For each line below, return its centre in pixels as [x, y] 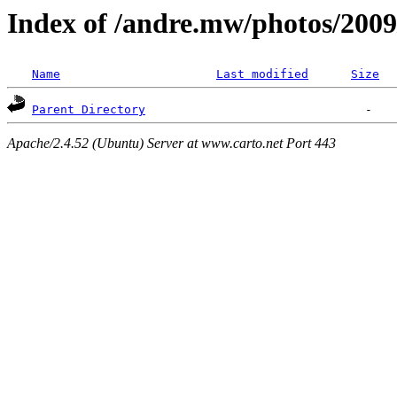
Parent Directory [89, 110]
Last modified [262, 74]
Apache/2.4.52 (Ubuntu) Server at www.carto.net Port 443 [171, 143]
